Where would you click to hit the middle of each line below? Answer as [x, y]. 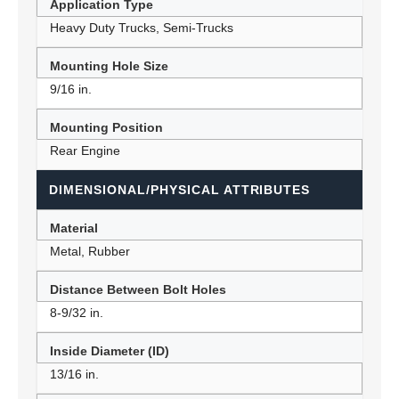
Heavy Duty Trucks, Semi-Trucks [142, 28]
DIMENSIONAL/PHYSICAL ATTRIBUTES [180, 190]
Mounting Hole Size [109, 66]
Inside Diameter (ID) [110, 351]
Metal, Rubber [90, 251]
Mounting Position [106, 127]
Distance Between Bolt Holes [138, 289]
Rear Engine [85, 151]
